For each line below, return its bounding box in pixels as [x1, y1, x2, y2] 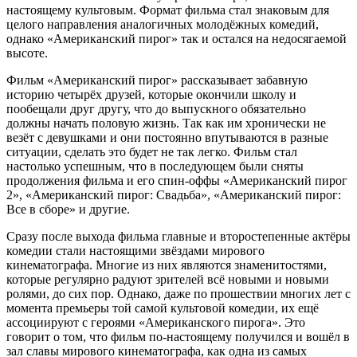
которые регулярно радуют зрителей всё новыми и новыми [6, 272, 329, 286]
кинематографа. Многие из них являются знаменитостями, [6, 257, 327, 272]
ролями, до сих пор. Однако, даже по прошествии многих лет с [6, 286, 351, 300]
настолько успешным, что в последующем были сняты [6, 159, 304, 173]
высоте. [6, 45, 48, 60]
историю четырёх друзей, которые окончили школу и [6, 87, 296, 101]
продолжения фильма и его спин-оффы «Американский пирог [6, 173, 347, 187]
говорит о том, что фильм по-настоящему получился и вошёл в [6, 329, 350, 343]
